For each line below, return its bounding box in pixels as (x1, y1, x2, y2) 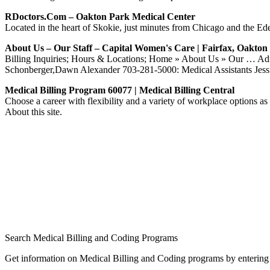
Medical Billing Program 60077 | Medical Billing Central (5, 84, 234, 95)
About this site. (5, 106, 62, 117)
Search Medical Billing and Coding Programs (5, 232, 178, 243)
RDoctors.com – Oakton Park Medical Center (5, 11, 195, 22)
